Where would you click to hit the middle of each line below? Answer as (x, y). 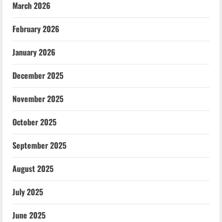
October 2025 (34, 122)
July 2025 (28, 192)
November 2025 (38, 98)
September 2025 (39, 145)
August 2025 (33, 168)
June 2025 (29, 215)
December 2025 (38, 75)
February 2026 (36, 28)
